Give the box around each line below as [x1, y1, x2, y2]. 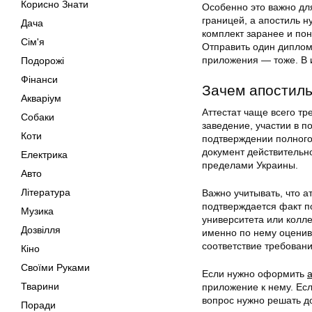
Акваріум [21, 93, 61, 104]
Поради [21, 299, 56, 311]
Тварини [21, 281, 59, 292]
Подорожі [21, 55, 64, 66]
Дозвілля [21, 224, 61, 235]
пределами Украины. [202, 159, 298, 171]
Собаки [21, 111, 54, 123]
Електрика [21, 149, 68, 160]
